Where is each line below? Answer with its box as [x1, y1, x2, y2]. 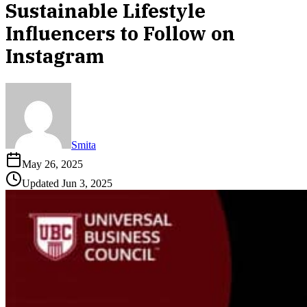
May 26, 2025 [22, 158, 83, 171]
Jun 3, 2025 [62, 177, 112, 190]
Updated [22, 177, 62, 190]
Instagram [5, 43, 104, 69]
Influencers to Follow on [5, 21, 235, 47]
